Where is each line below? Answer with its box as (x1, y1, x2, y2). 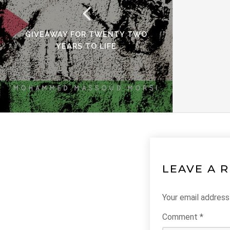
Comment (162, 212, 200, 222)
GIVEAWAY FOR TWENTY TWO (25, 30, 147, 39)
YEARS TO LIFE (56, 42, 117, 50)
